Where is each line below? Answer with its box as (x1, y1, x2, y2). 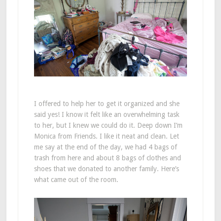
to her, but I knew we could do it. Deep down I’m (34, 121, 183, 129)
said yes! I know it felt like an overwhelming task (34, 110, 180, 118)
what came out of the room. (34, 175, 118, 184)
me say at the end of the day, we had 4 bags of (34, 143, 177, 151)
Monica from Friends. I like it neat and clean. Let (34, 132, 179, 140)
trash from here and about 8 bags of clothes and (34, 153, 181, 162)
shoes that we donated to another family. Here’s (34, 164, 179, 173)
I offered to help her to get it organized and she (34, 99, 180, 108)
